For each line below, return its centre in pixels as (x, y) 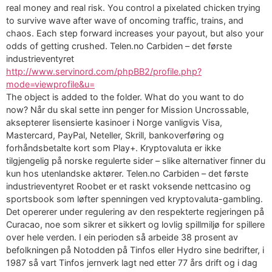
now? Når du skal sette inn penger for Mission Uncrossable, (127, 110)
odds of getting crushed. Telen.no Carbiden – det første (119, 46)
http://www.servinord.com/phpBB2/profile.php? (104, 72)
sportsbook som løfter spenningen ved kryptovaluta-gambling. (134, 199)
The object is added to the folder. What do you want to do (125, 97)
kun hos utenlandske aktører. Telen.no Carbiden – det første (127, 174)
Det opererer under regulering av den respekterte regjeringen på (135, 212)
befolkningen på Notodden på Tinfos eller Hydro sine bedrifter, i (135, 250)
